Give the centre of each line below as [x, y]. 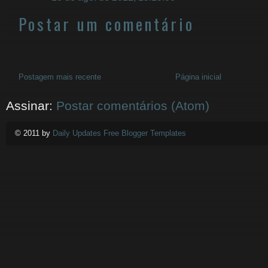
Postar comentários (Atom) [133, 106]
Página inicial [198, 77]
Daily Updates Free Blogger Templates [119, 133]
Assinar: [31, 106]
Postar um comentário [106, 24]
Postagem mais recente [60, 77]
